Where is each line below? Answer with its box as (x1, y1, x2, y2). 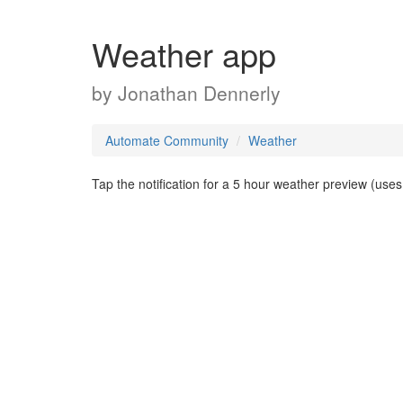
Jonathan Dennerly (118, 79, 281, 106)
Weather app (92, 31, 276, 76)
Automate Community (105, 131, 228, 149)
